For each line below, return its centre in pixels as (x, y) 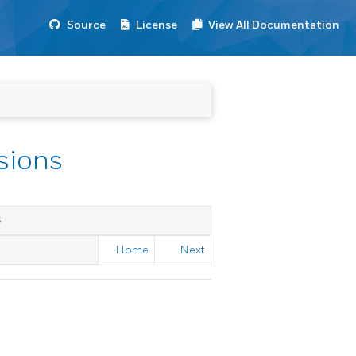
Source (86, 25)
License (157, 25)
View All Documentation (274, 25)
